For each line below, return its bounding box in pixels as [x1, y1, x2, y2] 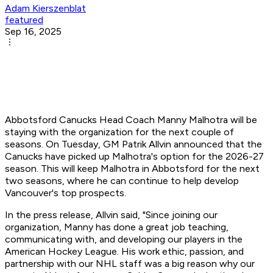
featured [5, 14, 43, 26]
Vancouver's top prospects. [5, 187, 129, 199]
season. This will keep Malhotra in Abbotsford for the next [5, 163, 260, 175]
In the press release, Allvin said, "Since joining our [5, 209, 218, 221]
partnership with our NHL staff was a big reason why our [5, 258, 255, 270]
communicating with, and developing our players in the [5, 233, 243, 246]
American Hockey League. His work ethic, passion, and [5, 246, 244, 258]
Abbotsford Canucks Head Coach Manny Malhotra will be [5, 114, 257, 126]
